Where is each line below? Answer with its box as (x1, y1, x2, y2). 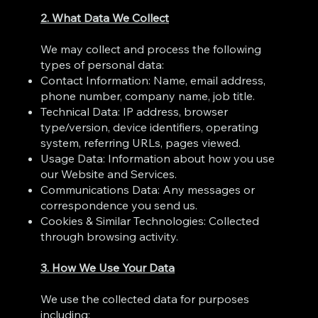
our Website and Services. (40, 166, 177, 181)
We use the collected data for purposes (40, 291, 250, 306)
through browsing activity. (40, 229, 179, 243)
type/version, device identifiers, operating (40, 119, 259, 134)
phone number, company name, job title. (40, 88, 256, 103)
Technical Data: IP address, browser (40, 104, 229, 119)
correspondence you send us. (40, 197, 198, 212)
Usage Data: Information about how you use (40, 150, 275, 165)
